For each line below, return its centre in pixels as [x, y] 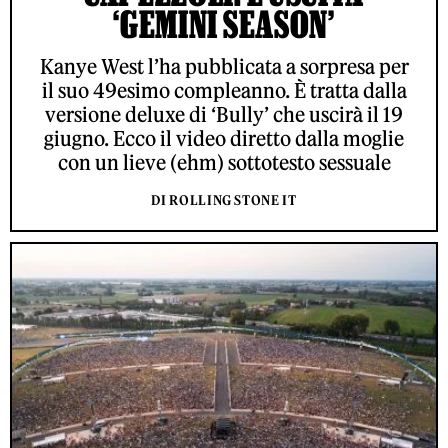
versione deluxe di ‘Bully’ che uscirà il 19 [224, 115]
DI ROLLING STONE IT [224, 201]
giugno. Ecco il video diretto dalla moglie [224, 139]
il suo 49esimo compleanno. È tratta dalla [224, 91]
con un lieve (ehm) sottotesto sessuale [224, 163]
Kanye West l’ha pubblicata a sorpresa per [224, 67]
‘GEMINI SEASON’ [224, 24]
